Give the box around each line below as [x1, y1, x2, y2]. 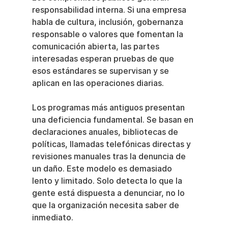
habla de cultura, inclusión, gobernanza [32, 17, 185, 27]
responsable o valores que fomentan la [32, 30, 185, 40]
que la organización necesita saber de [32, 201, 181, 211]
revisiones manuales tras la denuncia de [32, 152, 188, 162]
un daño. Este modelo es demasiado [32, 164, 174, 174]
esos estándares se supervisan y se [32, 66, 171, 76]
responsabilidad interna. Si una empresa [32, 5, 188, 15]
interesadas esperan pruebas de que [32, 54, 176, 64]
